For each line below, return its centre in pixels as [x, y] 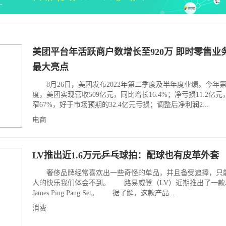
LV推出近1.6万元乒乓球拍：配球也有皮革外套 [126, 155]
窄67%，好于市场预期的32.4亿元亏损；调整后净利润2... [121, 105]
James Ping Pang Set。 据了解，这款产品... [104, 193]
